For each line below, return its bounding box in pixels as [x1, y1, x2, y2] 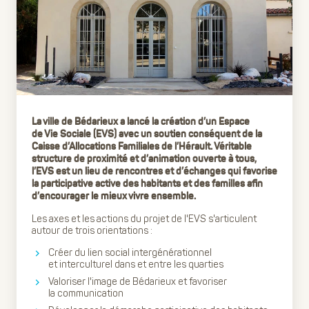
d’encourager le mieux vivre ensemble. [32, 192, 196, 201]
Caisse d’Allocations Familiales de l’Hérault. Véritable [32, 142, 252, 152]
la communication [48, 288, 123, 299]
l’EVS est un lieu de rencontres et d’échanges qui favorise [32, 167, 277, 177]
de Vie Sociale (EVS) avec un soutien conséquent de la [32, 130, 262, 139]
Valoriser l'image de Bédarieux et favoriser [48, 276, 227, 288]
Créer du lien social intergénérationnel [48, 247, 212, 259]
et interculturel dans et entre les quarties [48, 259, 223, 270]
